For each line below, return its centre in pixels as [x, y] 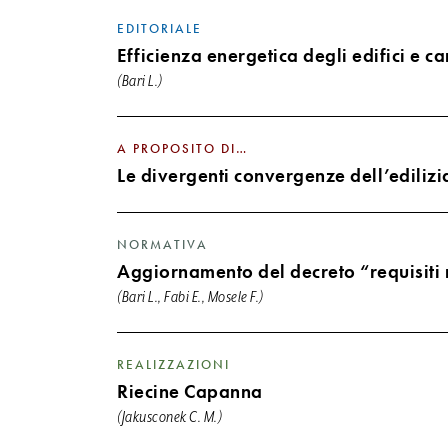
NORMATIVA [162, 244]
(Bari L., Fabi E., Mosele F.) [190, 297]
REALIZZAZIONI [173, 364]
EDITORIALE [159, 28]
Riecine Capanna [190, 391]
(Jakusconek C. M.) [169, 417]
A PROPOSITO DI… [182, 148]
